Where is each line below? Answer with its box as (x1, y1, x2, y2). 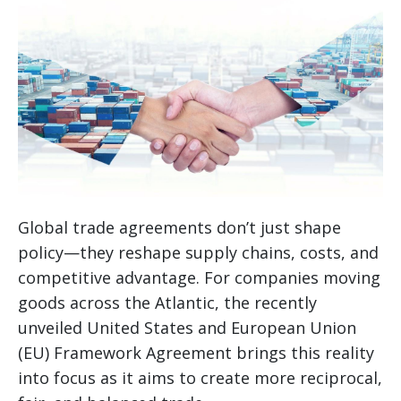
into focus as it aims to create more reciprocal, (18, 366, 382, 388)
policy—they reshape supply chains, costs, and (18, 241, 379, 263)
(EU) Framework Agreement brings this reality (18, 341, 374, 363)
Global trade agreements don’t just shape (18, 216, 341, 238)
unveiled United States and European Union (18, 316, 356, 338)
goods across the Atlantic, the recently (18, 291, 317, 313)
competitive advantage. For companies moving (18, 266, 380, 288)
